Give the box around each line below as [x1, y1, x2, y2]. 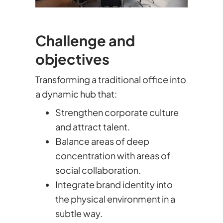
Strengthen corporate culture [55, 107, 179, 118]
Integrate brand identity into [55, 179, 173, 190]
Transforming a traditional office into [35, 74, 186, 85]
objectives [35, 50, 110, 68]
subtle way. [55, 208, 103, 219]
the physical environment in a [55, 193, 175, 205]
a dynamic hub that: [35, 88, 117, 100]
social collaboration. [55, 164, 141, 176]
